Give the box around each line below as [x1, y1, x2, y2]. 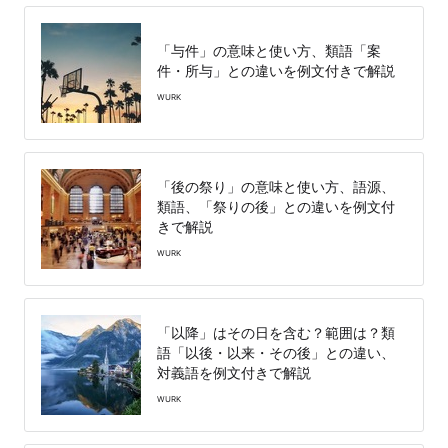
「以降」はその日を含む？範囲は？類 [157, 323, 395, 341]
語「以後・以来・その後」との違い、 [157, 343, 395, 361]
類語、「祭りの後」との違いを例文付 [157, 197, 395, 215]
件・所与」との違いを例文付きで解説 [157, 61, 395, 79]
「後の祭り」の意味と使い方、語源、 [157, 177, 395, 195]
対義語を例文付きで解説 [157, 363, 311, 381]
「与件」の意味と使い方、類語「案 [157, 41, 381, 59]
